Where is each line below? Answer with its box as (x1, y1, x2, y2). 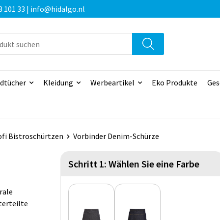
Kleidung (43, 78, 73, 88)
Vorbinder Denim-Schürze (73, 131, 159, 141)
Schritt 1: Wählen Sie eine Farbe (68, 158, 199, 170)
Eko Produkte (151, 78, 197, 88)
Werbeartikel (90, 78, 135, 88)
